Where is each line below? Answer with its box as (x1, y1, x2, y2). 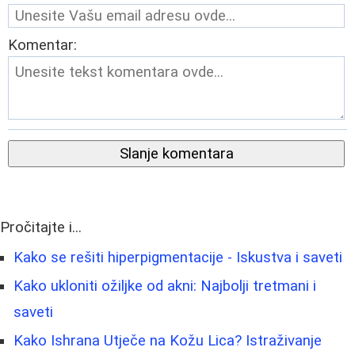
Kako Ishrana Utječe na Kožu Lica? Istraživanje (13, 331, 322, 349)
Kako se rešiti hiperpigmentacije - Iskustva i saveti (13, 248, 342, 266)
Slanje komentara (119, 144, 234, 162)
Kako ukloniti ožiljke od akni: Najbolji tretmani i (13, 277, 316, 295)
